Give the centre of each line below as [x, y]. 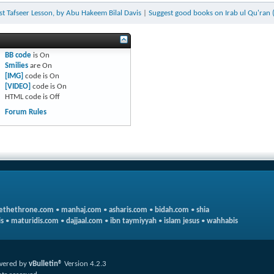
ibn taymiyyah [133, 221]
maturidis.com [35, 221]
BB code [18, 55]
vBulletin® [46, 264]
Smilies [16, 66]
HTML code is [27, 97]
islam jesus [182, 221]
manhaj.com [81, 210]
